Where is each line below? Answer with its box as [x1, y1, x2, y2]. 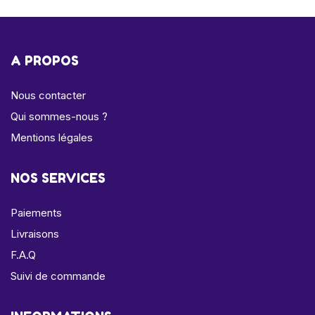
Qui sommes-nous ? [11, 109, 108, 123]
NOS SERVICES [11, 169, 105, 186]
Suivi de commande [11, 269, 105, 283]
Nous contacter [11, 88, 86, 102]
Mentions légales [11, 130, 93, 144]
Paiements [11, 205, 62, 219]
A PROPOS [11, 52, 79, 68]
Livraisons [11, 226, 59, 240]
